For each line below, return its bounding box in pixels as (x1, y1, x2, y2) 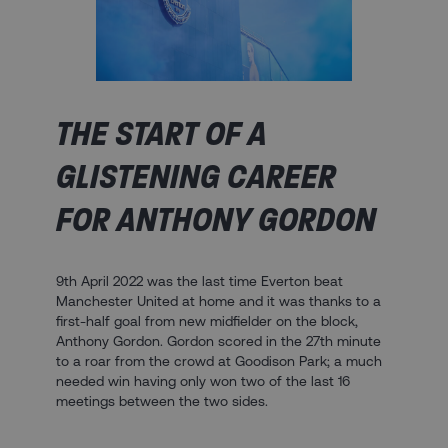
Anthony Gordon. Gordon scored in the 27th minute (56, 332, 381, 349)
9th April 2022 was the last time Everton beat (56, 272, 343, 289)
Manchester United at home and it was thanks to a (56, 292, 381, 309)
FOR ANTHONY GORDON (56, 196, 376, 241)
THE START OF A (56, 110, 267, 155)
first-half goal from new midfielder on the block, (56, 312, 358, 329)
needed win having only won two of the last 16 (56, 372, 350, 389)
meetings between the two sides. (56, 392, 268, 409)
